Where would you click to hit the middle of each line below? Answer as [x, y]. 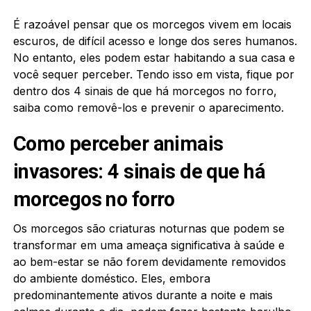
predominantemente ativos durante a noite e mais [143, 295]
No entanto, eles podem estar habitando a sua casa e [154, 57]
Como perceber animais [118, 143]
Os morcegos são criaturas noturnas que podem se [149, 228]
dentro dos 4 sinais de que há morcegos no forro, [145, 91]
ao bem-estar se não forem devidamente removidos [149, 261]
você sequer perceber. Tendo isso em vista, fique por [153, 74]
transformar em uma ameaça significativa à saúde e [149, 245]
